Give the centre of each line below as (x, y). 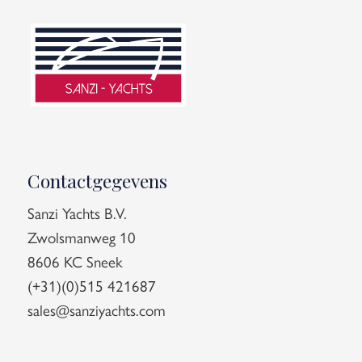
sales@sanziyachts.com (96, 310)
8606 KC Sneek (75, 261)
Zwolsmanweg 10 (81, 237)
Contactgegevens (97, 180)
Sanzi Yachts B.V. (77, 213)
